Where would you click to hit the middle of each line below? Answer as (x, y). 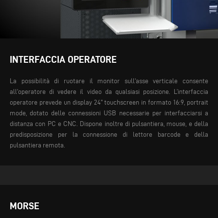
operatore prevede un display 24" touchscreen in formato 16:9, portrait (109, 103)
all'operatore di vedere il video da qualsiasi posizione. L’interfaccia (109, 92)
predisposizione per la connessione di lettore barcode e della (109, 135)
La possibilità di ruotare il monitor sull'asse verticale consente (109, 81)
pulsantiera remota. (37, 145)
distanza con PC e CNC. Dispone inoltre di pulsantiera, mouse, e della (109, 124)
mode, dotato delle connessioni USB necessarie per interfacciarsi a (109, 113)
